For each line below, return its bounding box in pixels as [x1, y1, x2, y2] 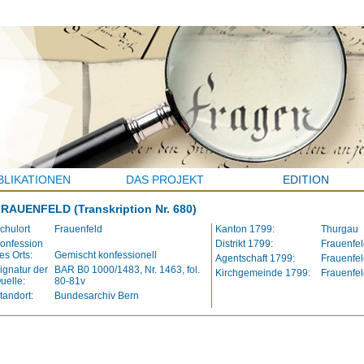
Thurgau [320, 223, 358, 235]
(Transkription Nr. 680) [73, 202, 197, 215]
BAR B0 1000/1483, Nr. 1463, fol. [54, 263, 200, 275]
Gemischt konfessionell [54, 249, 157, 261]
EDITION [283, 173, 329, 186]
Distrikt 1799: [214, 237, 273, 249]
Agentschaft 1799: [214, 252, 295, 264]
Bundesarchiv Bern [54, 289, 139, 301]
